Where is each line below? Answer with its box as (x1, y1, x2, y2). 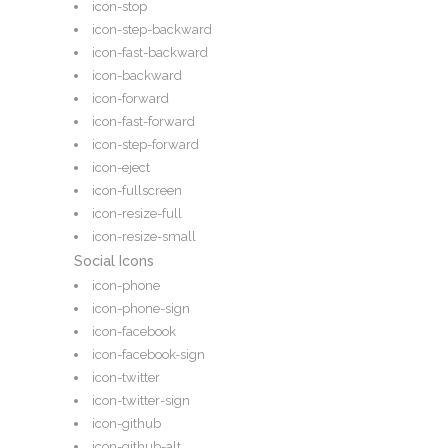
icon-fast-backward (92, 45, 208, 61)
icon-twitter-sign (92, 393, 190, 409)
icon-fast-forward (92, 114, 195, 130)
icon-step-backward (92, 22, 212, 38)
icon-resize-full (92, 206, 182, 222)
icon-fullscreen (92, 183, 182, 199)
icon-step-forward (92, 137, 199, 153)
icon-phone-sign (92, 301, 190, 317)
